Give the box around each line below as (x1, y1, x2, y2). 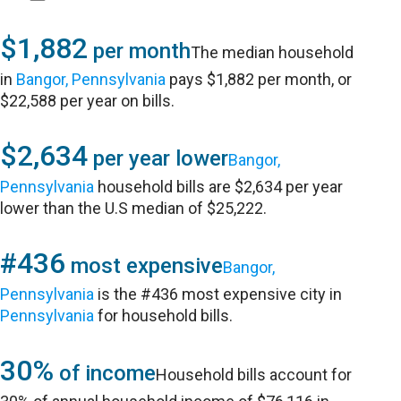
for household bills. (94, 306, 234, 325)
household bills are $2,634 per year (94, 177, 344, 196)
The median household (191, 43, 354, 62)
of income (54, 361, 157, 386)
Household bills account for (156, 365, 353, 384)
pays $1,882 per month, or (166, 70, 353, 89)
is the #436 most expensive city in (94, 285, 343, 303)
